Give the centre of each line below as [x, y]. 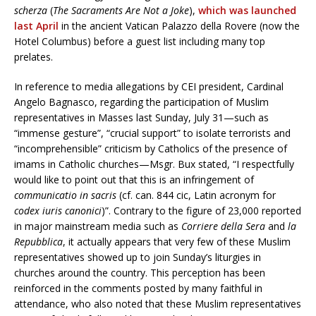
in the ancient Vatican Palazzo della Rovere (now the [179, 26]
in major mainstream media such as [98, 226]
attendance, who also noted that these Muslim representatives [158, 304]
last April [36, 26]
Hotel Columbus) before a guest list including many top [140, 42]
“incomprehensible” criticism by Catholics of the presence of [151, 149]
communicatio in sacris [65, 195]
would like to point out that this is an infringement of [134, 180]
